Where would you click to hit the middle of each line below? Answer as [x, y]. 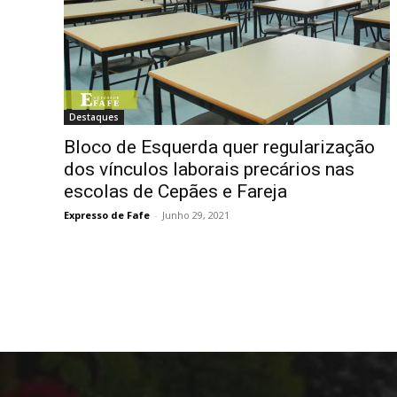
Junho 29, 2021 [196, 214]
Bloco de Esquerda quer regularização [219, 147]
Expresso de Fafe [107, 214]
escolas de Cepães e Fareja [175, 191]
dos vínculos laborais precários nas [209, 169]
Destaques [94, 117]
